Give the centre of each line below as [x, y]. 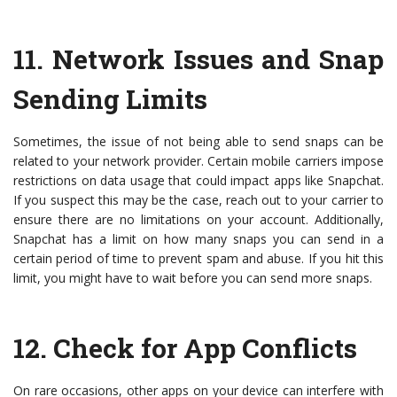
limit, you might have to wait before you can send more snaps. [193, 278]
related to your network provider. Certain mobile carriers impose [198, 161]
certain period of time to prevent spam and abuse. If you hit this [198, 259]
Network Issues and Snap [218, 59]
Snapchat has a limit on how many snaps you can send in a [198, 239]
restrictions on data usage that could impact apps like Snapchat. [198, 181]
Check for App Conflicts [205, 348]
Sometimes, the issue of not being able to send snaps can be [198, 142]
